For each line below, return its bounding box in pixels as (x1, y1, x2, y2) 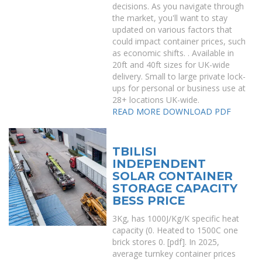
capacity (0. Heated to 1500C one (112, 225, 239, 236)
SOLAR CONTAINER (112, 169, 233, 183)
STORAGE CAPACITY (112, 181, 238, 195)
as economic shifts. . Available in (112, 47, 235, 58)
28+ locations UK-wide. (112, 94, 200, 105)
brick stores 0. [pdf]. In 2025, (112, 236, 220, 247)
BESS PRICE (112, 194, 185, 208)
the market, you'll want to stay (112, 12, 228, 23)
